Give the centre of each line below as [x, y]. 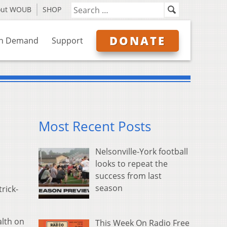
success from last [128, 176]
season [109, 188]
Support [67, 41]
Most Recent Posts [95, 127]
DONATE [138, 41]
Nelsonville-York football [142, 152]
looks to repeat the [131, 164]
